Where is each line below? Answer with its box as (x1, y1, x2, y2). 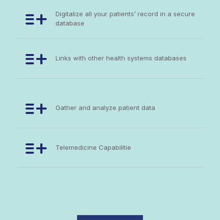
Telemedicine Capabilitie (55, 143, 131, 152)
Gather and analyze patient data (55, 104, 155, 112)
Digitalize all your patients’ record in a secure (55, 10, 195, 18)
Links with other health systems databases (55, 54, 187, 62)
